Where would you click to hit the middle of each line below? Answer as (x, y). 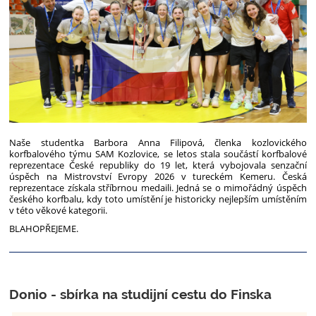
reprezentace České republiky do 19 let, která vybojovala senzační (158, 165)
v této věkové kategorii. (59, 210)
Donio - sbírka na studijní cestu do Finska (141, 294)
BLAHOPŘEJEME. (44, 228)
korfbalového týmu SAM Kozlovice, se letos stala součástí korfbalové (158, 153)
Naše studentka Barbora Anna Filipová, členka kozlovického (158, 142)
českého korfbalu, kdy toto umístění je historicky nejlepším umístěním (158, 199)
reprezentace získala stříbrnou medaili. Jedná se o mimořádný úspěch (158, 187)
